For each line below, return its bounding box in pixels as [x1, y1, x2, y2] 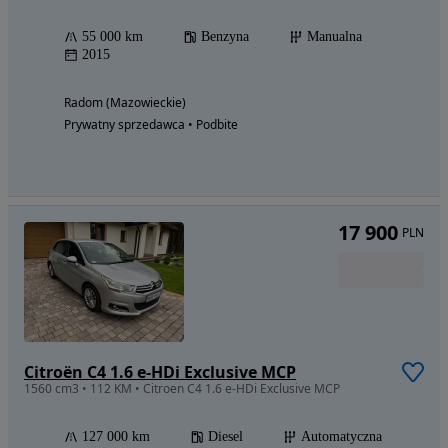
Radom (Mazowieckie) [64, 94, 186, 112]
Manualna [307, 29, 362, 45]
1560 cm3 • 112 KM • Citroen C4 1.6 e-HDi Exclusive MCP [24, 380, 340, 398]
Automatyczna [301, 429, 382, 445]
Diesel [208, 429, 243, 445]
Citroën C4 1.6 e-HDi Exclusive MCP [24, 361, 296, 384]
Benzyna [201, 29, 249, 45]
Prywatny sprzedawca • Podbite [64, 116, 238, 134]
